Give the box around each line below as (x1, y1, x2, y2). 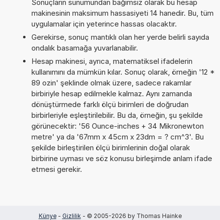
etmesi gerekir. (31, 164, 82, 174)
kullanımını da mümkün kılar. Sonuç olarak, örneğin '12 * (31, 67, 215, 77)
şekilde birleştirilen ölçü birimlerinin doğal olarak (31, 142, 190, 152)
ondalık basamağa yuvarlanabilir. (31, 43, 138, 53)
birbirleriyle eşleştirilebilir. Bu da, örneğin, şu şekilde (31, 110, 203, 120)
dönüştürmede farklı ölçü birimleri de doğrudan (31, 99, 189, 109)
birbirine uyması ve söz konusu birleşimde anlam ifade (31, 153, 212, 163)
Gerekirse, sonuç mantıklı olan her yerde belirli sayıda (31, 32, 209, 42)
